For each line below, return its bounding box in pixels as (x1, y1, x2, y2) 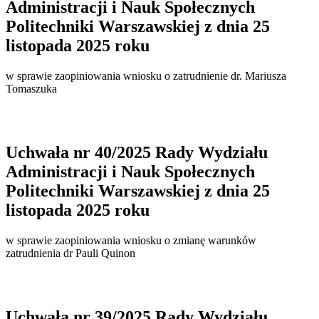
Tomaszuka (6, 83, 57, 95)
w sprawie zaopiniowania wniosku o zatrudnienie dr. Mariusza (6, 70, 286, 83)
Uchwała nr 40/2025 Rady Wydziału (6, 143, 268, 162)
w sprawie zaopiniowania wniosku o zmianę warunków (6, 234, 256, 247)
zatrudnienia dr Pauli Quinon (6, 247, 135, 260)
